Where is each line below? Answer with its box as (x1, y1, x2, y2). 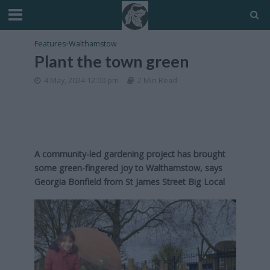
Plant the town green (34, 51, 189, 71)
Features (34, 39, 66, 49)
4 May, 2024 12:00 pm (43, 75, 119, 86)
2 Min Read (137, 75, 177, 86)
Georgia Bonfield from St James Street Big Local (34, 176, 225, 187)
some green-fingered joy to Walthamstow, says (34, 162, 222, 174)
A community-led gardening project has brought (34, 148, 225, 160)
